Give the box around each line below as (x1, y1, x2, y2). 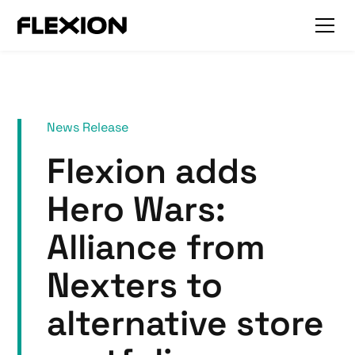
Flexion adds (47, 149, 258, 193)
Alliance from (47, 225, 266, 269)
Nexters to (47, 263, 223, 307)
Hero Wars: (47, 187, 227, 231)
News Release (47, 119, 129, 136)
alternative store (47, 301, 325, 345)
